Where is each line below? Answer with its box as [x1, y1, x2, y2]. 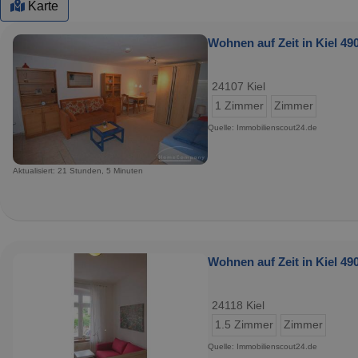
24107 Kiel [212, 81, 265, 93]
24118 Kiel [212, 299, 265, 312]
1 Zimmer [215, 100, 264, 112]
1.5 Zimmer [215, 318, 273, 331]
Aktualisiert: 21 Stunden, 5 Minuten [13, 165, 143, 175]
